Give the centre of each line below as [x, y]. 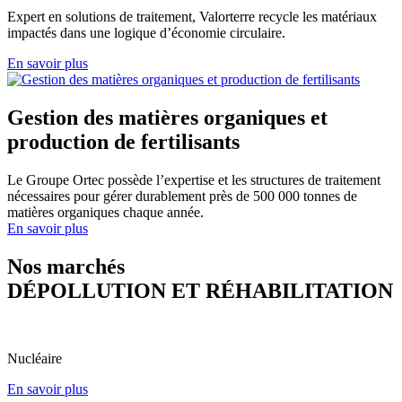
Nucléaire [35, 359]
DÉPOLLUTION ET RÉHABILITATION [200, 290]
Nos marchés [66, 266]
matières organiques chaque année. [105, 212]
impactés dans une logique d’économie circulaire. [146, 32]
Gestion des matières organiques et [167, 117]
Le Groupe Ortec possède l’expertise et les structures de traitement [194, 179]
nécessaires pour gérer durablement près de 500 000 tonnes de [182, 196]
